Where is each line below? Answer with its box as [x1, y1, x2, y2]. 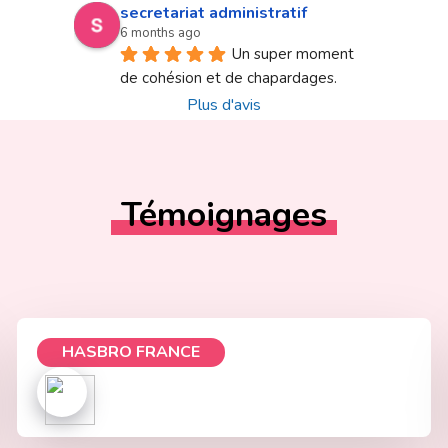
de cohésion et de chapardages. [120, 68, 337, 88]
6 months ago [120, 24, 201, 42]
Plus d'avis [187, 94, 261, 116]
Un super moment [232, 44, 354, 64]
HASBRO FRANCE [62, 341, 201, 363]
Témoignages [121, 192, 327, 238]
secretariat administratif [120, 2, 307, 24]
